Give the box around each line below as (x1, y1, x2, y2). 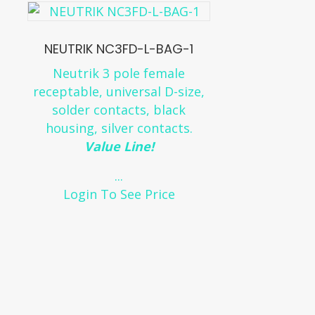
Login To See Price (63, 186, 175, 203)
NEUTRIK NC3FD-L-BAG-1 (44, 40, 194, 58)
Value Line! (84, 138, 154, 155)
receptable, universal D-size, (33, 83, 205, 101)
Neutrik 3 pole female (53, 65, 186, 82)
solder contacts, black (52, 101, 186, 119)
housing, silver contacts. (45, 120, 193, 137)
